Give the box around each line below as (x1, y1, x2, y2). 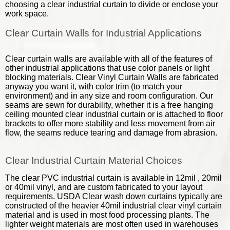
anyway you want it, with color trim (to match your (5, 82, 182, 91)
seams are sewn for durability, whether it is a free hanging (5, 100, 213, 109)
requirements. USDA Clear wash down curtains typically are (5, 191, 222, 201)
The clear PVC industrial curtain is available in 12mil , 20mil (5, 173, 222, 182)
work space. (5, 9, 49, 18)
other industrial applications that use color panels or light (5, 63, 209, 72)
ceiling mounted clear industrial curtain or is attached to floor (5, 109, 223, 119)
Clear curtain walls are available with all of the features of (5, 54, 212, 63)
